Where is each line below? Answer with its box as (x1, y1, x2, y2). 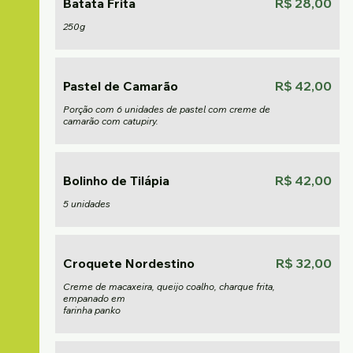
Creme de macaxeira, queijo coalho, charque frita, (63, 281, 275, 292)
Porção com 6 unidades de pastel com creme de (63, 103, 270, 115)
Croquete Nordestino (63, 255, 195, 271)
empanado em (63, 292, 125, 304)
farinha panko (63, 304, 121, 316)
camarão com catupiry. (63, 115, 158, 127)
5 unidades (63, 198, 110, 210)
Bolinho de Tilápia (63, 173, 169, 188)
